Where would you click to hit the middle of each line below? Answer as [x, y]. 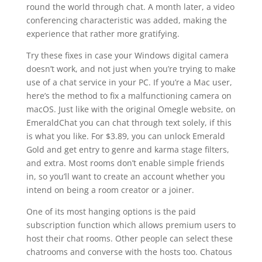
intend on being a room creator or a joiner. [110, 190]
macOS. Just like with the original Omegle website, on [131, 109]
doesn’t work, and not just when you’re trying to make [131, 69]
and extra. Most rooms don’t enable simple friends [125, 163]
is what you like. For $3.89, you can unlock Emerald [125, 136]
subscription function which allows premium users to [131, 225]
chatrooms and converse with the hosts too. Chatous [129, 252]
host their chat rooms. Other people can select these [129, 238]
